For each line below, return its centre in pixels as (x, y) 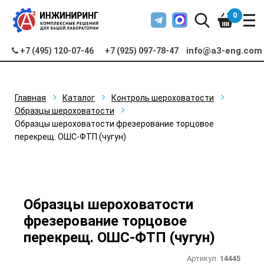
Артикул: (203, 258)
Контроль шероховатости (163, 98)
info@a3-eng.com (225, 51)
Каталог (79, 98)
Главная (30, 98)
